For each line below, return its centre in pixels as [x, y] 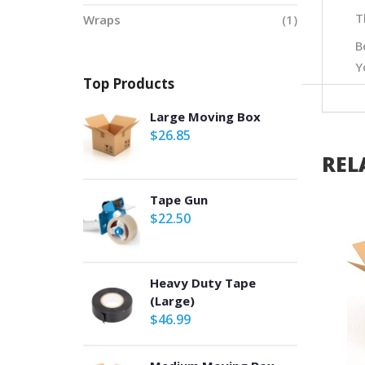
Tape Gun [179, 200]
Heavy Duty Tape [203, 283]
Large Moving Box [205, 117]
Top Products [129, 84]
